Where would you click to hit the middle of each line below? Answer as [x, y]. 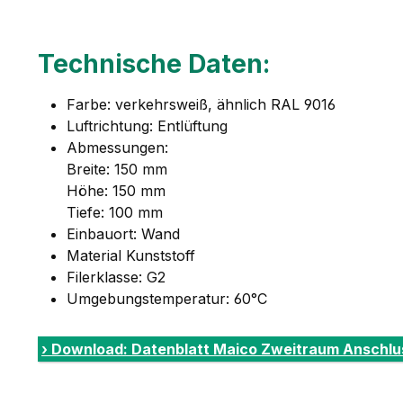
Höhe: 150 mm [116, 191]
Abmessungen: [117, 148]
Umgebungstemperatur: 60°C [167, 299]
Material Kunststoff [131, 256]
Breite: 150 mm [117, 170]
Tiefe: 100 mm [115, 213]
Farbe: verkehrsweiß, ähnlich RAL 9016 [201, 105]
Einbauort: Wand [123, 234]
